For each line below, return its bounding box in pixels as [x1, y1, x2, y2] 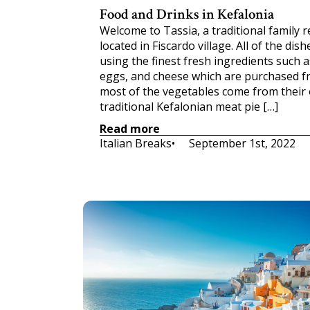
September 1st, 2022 [189, 136, 295, 151]
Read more [100, 120, 160, 136]
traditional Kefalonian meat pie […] [100, 99, 278, 114]
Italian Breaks [100, 136, 172, 151]
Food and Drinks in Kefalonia [100, 5, 274, 24]
